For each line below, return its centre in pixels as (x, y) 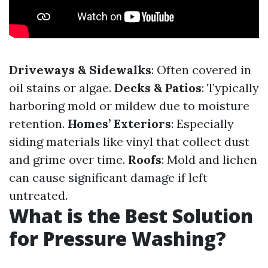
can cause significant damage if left (108, 177)
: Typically (230, 88)
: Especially (202, 124)
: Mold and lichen (209, 159)
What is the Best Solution (131, 216)
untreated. (38, 195)
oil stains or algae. (62, 88)
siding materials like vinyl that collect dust (129, 141)
